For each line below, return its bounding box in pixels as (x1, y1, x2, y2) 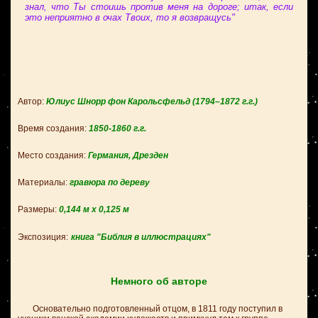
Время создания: (18, 124, 89, 133)
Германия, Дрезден (88, 150, 168, 160)
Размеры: (18, 204, 59, 214)
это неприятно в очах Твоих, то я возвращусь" (25, 12, 235, 23)
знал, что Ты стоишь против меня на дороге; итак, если (25, 1, 293, 12)
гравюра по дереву (70, 177, 150, 187)
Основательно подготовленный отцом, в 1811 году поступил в (18, 304, 283, 314)
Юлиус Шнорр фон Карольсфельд (46, 97, 190, 106)
